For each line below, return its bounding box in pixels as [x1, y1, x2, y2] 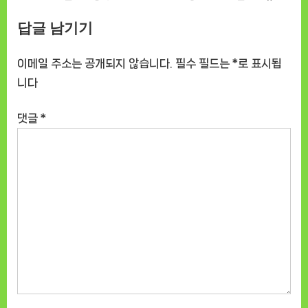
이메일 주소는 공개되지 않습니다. [17, 56, 173, 69]
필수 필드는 [175, 56, 232, 69]
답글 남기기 [17, 19, 93, 36]
